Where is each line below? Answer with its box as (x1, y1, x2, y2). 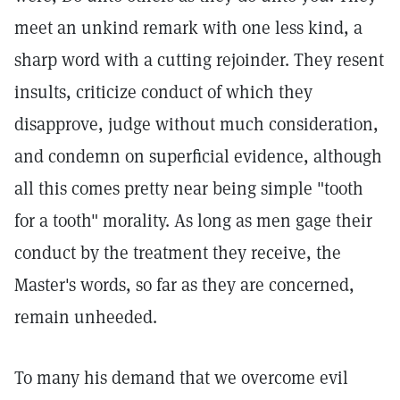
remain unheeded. (14, 305, 157, 329)
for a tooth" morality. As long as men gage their (14, 209, 372, 232)
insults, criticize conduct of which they (14, 80, 312, 104)
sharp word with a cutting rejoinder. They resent (14, 48, 384, 71)
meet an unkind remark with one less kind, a (14, 16, 362, 39)
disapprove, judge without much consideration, (14, 112, 379, 136)
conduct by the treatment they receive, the (14, 241, 341, 264)
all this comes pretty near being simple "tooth (14, 177, 363, 200)
